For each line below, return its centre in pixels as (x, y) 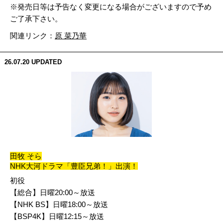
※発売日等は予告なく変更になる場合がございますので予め (111, 6)
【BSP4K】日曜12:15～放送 (57, 217)
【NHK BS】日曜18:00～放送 (59, 205)
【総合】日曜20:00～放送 (53, 193)
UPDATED (46, 62)
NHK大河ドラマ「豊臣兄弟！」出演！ (74, 166)
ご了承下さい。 (36, 18)
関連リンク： (32, 35)
